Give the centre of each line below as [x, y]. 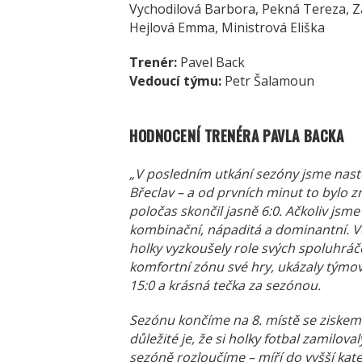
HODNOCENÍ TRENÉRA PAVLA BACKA [237, 136]
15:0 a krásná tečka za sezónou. [225, 286]
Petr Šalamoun [268, 81]
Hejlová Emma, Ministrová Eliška [227, 28]
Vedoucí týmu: [175, 81]
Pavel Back [211, 63]
